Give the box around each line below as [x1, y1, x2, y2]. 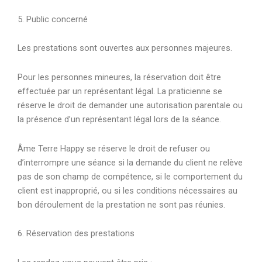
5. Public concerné [18, 13, 88, 25]
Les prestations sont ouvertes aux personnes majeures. [18, 43, 232, 54]
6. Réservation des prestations [18, 228, 135, 239]
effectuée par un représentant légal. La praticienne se [18, 85, 222, 96]
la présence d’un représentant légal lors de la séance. [18, 113, 221, 125]
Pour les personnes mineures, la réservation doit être [18, 71, 221, 82]
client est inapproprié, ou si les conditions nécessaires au [18, 185, 237, 196]
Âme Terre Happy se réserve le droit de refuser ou [18, 143, 210, 154]
